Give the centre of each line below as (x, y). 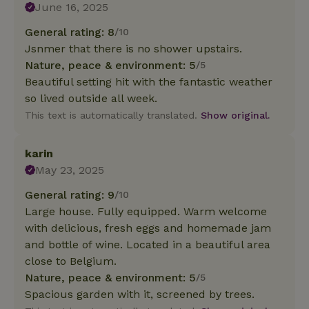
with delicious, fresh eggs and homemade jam (148, 228)
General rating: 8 (70, 32)
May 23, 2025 (70, 170)
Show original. (235, 115)
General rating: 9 (70, 195)
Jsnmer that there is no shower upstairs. (133, 48)
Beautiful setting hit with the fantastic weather (149, 81)
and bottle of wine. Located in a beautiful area (148, 244)
